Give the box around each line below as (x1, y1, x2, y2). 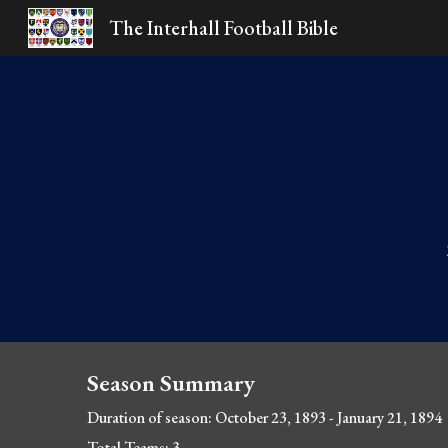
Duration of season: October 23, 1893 (87, 407, 327, 428)
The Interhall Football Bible (109, 15, 339, 41)
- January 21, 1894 (326, 407, 443, 428)
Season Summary (87, 367, 256, 398)
